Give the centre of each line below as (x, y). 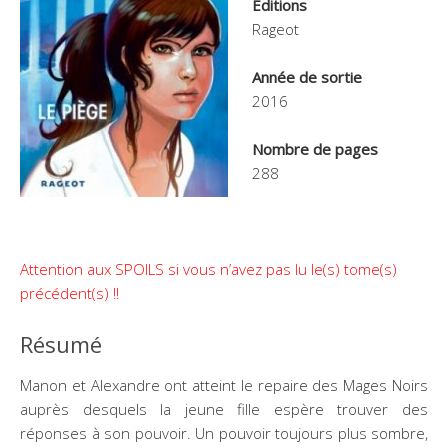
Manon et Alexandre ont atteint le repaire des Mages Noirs (224, 384)
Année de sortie (307, 76)
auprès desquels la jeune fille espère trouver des (224, 408)
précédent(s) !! (69, 292)
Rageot (275, 28)
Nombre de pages (315, 148)
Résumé (61, 343)
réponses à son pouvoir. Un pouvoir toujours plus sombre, (224, 432)
